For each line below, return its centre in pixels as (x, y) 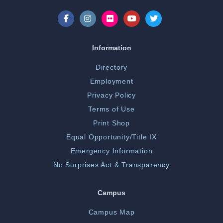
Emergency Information (111, 151)
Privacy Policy (111, 95)
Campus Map (111, 212)
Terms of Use (111, 109)
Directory (111, 67)
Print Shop (111, 123)
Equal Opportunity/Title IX (111, 137)
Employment (111, 81)
